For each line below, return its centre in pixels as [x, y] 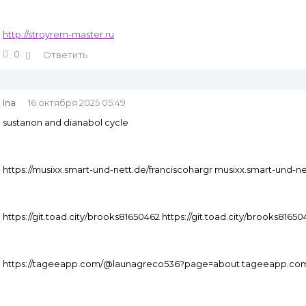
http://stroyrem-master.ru [58, 34]
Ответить [65, 55]
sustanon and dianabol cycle [66, 122]
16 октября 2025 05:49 [77, 102]
